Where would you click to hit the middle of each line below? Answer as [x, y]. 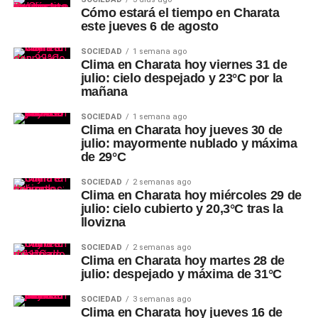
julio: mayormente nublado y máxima [189, 143]
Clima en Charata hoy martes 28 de [183, 261]
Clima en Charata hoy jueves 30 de [182, 130]
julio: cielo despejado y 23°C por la [181, 78]
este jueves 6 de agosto [149, 26]
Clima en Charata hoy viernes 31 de [184, 65]
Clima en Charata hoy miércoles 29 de [191, 195]
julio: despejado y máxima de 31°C [181, 274]
